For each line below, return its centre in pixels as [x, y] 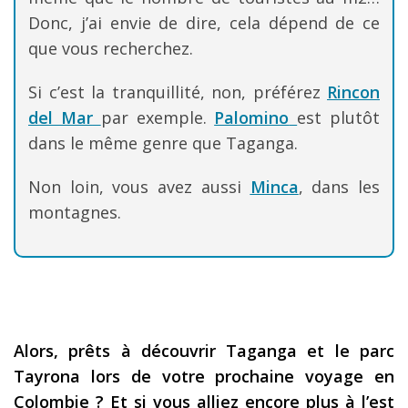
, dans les [339, 187]
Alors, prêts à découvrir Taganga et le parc [204, 351]
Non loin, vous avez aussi [139, 187]
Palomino [252, 118]
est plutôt [339, 118]
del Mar [61, 118]
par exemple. [158, 118]
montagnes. [75, 213]
